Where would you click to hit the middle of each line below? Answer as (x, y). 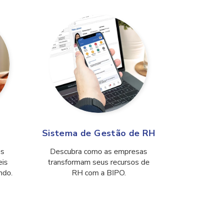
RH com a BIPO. (99, 173)
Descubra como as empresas (99, 152)
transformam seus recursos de (99, 163)
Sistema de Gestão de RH (99, 133)
